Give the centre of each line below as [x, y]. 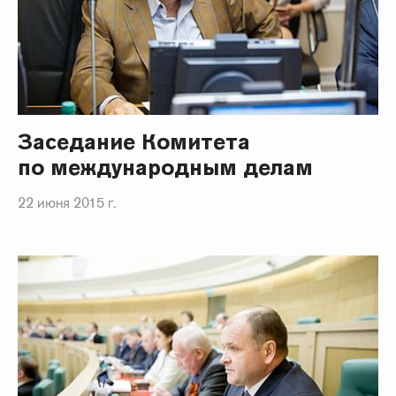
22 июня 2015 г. [67, 203]
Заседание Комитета [134, 142]
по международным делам [166, 168]
